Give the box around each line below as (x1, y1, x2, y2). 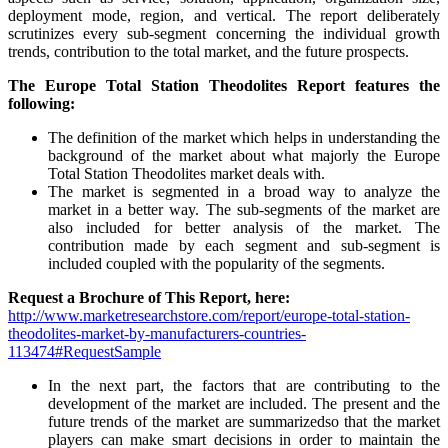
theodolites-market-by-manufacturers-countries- (8, 324, 306, 342)
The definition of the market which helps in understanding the (48, 128, 440, 146)
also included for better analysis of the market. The (48, 218, 440, 236)
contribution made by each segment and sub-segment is (48, 236, 440, 254)
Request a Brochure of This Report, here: (8, 288, 290, 306)
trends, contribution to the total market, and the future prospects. (8, 42, 409, 60)
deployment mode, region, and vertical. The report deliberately (8, 6, 440, 24)
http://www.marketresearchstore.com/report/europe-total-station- (8, 306, 410, 324)
